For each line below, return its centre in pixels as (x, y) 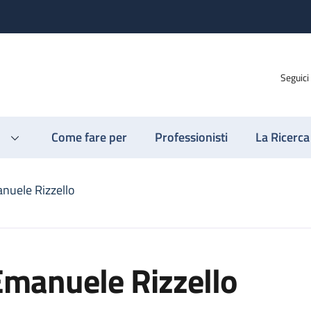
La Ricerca (283, 137)
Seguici (295, 77)
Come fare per (89, 137)
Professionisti (191, 137)
